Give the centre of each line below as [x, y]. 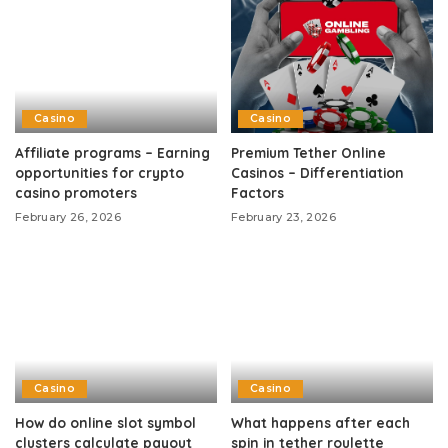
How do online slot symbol [105, 422]
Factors [257, 193]
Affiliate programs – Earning [112, 153]
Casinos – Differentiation [317, 173]
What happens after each [320, 422]
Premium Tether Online [308, 153]
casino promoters [76, 193]
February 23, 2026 [283, 217]
